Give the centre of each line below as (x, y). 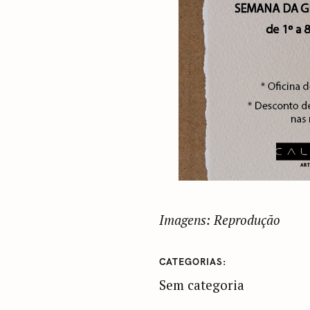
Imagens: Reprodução (219, 220)
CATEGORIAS (191, 262)
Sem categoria (201, 284)
